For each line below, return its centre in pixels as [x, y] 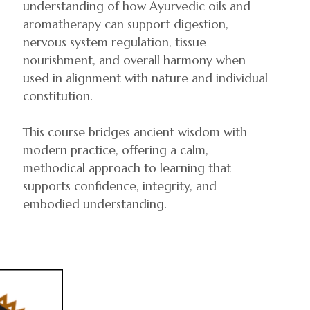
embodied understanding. [95, 204]
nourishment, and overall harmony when [134, 60]
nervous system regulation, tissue [115, 42]
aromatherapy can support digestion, [126, 24]
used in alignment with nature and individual [145, 78]
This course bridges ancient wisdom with [135, 132]
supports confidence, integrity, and [120, 186]
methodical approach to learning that [127, 168]
